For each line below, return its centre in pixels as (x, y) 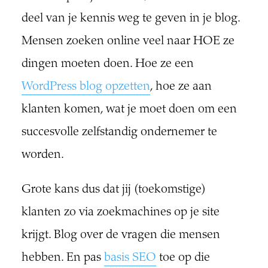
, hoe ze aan (181, 87)
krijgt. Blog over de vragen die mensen (121, 235)
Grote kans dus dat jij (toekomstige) (113, 190)
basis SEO (130, 258)
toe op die (183, 258)
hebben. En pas (63, 258)
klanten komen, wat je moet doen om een (129, 109)
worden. (42, 155)
